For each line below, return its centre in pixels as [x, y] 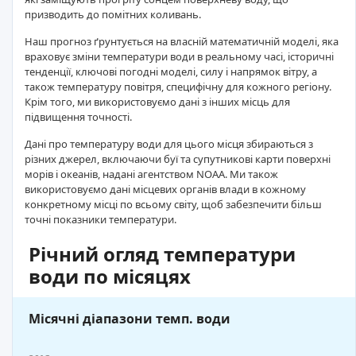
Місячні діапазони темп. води [130, 319]
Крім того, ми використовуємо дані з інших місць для [157, 102]
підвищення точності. [78, 117]
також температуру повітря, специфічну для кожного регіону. [178, 87]
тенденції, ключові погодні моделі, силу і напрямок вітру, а [171, 72]
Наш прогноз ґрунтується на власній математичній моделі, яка [182, 42]
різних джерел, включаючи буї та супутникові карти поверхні [178, 159]
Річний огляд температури [162, 254]
